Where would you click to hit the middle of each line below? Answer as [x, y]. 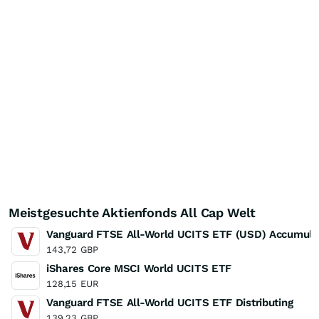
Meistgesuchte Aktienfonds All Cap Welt [132, 213]
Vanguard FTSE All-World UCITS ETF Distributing [170, 303]
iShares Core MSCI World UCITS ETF [139, 268]
